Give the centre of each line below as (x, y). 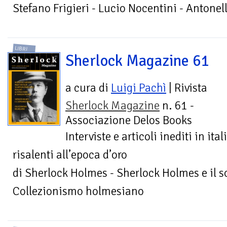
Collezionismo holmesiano (78, 191)
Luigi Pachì (139, 88)
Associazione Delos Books (129, 120)
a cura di (88, 88)
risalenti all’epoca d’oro (70, 155)
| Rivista (187, 88)
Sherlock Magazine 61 (138, 61)
